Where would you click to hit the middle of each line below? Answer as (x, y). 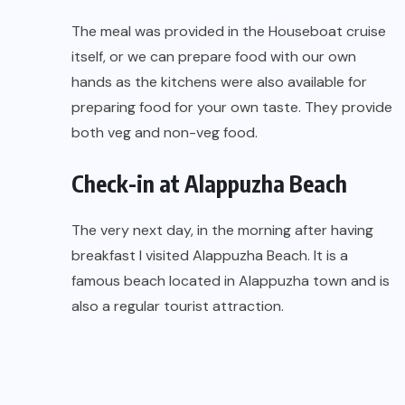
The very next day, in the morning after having (222, 231)
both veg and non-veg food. (165, 133)
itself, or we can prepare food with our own (214, 57)
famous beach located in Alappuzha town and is (231, 281)
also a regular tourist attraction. (178, 306)
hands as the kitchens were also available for (219, 82)
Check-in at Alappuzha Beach (209, 184)
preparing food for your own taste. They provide (232, 108)
